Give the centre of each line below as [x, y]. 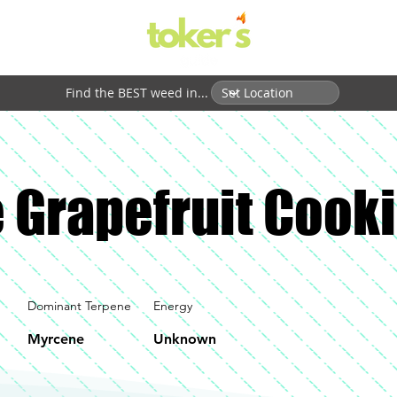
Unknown [185, 339]
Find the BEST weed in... [137, 93]
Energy [173, 306]
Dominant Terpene [79, 306]
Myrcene [56, 339]
